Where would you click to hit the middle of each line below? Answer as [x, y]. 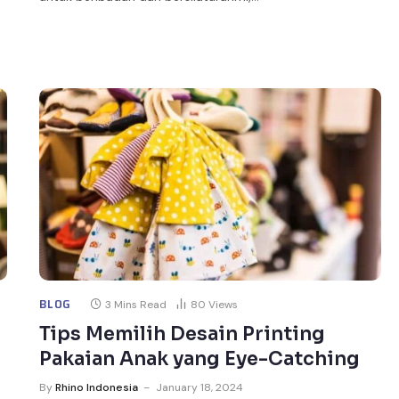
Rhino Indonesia [97, 387]
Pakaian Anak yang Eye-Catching [200, 358]
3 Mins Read [136, 304]
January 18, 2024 [200, 387]
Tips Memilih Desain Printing [183, 334]
